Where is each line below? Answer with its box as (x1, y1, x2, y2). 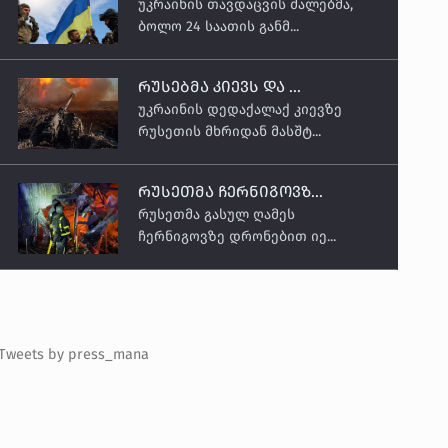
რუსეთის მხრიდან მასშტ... (138, 123, 322, 141)
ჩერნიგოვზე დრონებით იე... (138, 228, 337, 246)
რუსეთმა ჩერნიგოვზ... (138, 182, 324, 202)
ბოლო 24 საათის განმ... (138, 18, 300, 36)
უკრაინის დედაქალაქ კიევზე (138, 101, 343, 119)
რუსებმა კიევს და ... (138, 77, 302, 97)
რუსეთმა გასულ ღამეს (138, 206, 296, 224)
